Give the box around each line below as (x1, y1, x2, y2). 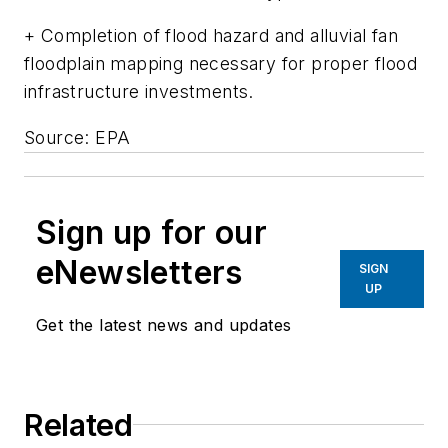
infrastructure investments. (24, 81, 254, 103)
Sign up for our (36, 212, 267, 252)
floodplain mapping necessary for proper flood (24, 53, 417, 75)
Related (24, 406, 133, 443)
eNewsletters (36, 252, 243, 292)
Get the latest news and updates (36, 314, 292, 335)
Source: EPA (24, 126, 131, 148)
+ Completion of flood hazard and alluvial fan (24, 25, 398, 47)
